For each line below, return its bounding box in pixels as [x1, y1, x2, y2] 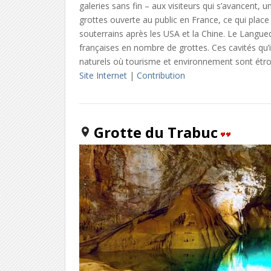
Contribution [137, 69, 186, 81]
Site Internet [79, 69, 128, 81]
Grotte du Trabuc [94, 122, 218, 142]
